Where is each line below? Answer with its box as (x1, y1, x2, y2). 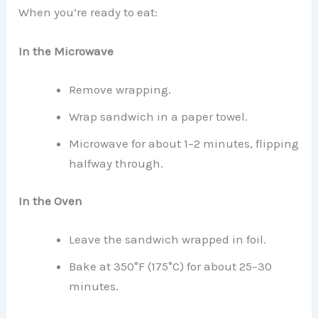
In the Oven (18, 194, 83, 209)
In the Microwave (18, 44, 114, 59)
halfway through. (69, 155, 164, 170)
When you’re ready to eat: (18, 5, 158, 20)
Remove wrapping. (69, 82, 172, 97)
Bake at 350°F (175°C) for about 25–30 (69, 258, 273, 273)
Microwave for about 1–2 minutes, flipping (69, 136, 300, 150)
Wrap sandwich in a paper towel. (69, 109, 248, 124)
